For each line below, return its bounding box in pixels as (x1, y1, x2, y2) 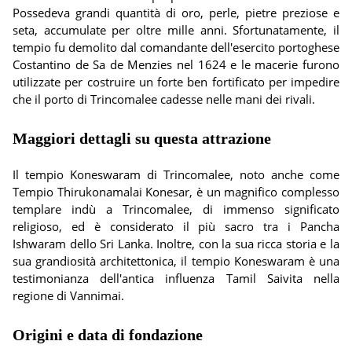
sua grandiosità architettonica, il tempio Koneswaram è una (13, 253, 339, 269)
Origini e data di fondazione (13, 326, 203, 343)
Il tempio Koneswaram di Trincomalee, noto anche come (13, 167, 339, 182)
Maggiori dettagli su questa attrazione (13, 130, 271, 147)
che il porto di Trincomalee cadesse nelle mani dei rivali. (13, 91, 315, 107)
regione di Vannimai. (13, 288, 124, 303)
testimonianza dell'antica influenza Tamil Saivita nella (13, 270, 339, 286)
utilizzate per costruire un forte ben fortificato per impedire (13, 74, 339, 90)
